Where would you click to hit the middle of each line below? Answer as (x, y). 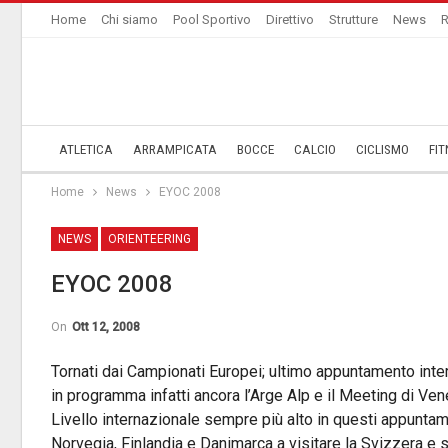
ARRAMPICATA (175, 149)
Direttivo (290, 19)
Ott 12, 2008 (106, 327)
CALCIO (315, 149)
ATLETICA (86, 149)
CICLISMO (382, 149)
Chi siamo (129, 19)
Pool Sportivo (212, 19)
